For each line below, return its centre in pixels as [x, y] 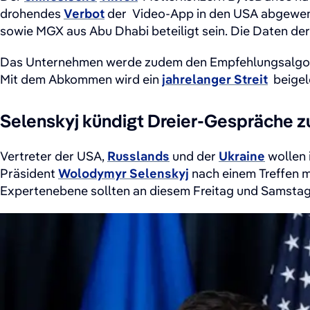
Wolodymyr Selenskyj [124, 174]
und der [194, 156]
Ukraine [242, 156]
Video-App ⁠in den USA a [200, 14]
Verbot [84, 14]
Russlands [138, 156]
